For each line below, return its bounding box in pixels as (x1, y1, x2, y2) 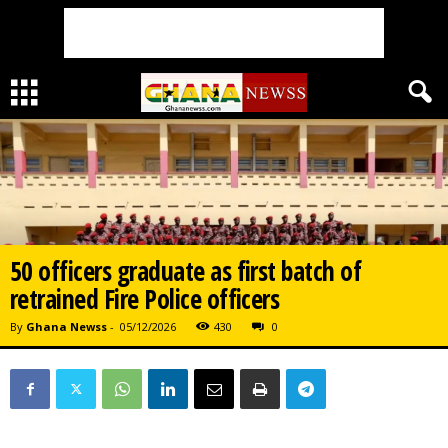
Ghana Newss (26, 318, 107, 334)
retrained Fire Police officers (10, 280, 280, 317)
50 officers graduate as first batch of (10, 252, 362, 289)
